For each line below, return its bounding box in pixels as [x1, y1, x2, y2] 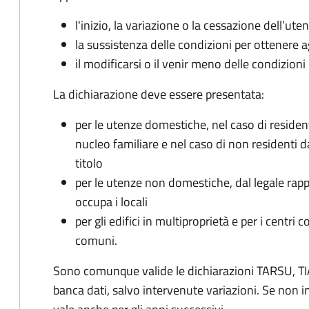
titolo [75, 154, 103, 172]
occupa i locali [75, 192, 148, 211]
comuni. [75, 231, 117, 250]
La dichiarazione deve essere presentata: [53, 85, 264, 103]
